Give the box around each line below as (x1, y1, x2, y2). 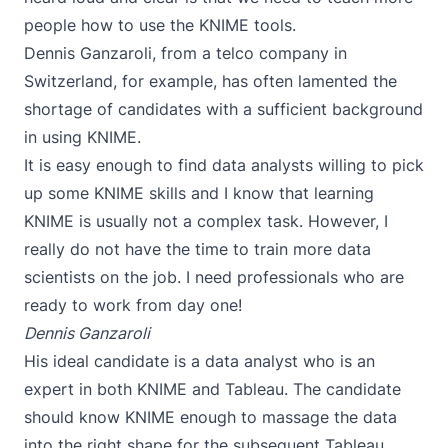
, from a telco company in (152, 42, 347, 63)
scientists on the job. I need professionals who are (24, 266, 404, 287)
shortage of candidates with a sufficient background (24, 98, 423, 119)
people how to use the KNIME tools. (24, 14, 296, 35)
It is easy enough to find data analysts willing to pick (24, 154, 424, 175)
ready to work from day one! (24, 294, 242, 315)
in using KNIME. (24, 126, 141, 147)
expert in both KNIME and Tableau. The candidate (24, 378, 401, 399)
